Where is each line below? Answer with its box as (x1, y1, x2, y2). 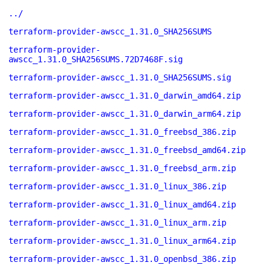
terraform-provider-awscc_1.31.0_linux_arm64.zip (8, 236, 236, 246)
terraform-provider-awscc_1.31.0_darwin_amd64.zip (8, 91, 241, 100)
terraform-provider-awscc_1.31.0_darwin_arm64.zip (8, 109, 241, 119)
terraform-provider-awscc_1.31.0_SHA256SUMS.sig (8, 73, 231, 82)
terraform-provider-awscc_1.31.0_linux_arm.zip (8, 218, 226, 227)
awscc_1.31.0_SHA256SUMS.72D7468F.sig (8, 54, 183, 64)
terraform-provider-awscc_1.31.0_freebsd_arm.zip (8, 163, 236, 173)
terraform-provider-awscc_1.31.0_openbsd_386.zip (8, 254, 236, 264)
